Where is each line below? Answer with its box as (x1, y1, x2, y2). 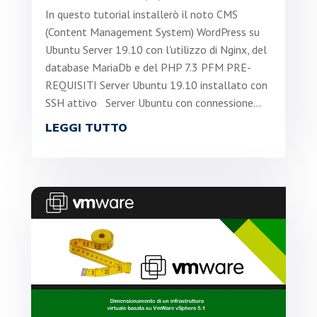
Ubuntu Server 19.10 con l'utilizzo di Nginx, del (45, 42, 267, 57)
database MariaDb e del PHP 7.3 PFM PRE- (45, 60, 251, 75)
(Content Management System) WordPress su (45, 25, 260, 40)
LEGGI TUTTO (45, 120, 127, 137)
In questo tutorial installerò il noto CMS (45, 7, 238, 22)
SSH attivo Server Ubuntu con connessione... (45, 96, 261, 110)
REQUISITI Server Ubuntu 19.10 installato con (45, 78, 267, 93)
